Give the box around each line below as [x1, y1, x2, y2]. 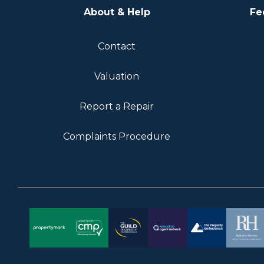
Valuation [94, 70, 139, 82]
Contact [98, 40, 136, 52]
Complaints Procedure [63, 130, 170, 142]
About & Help [83, 6, 150, 18]
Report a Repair [80, 100, 154, 112]
